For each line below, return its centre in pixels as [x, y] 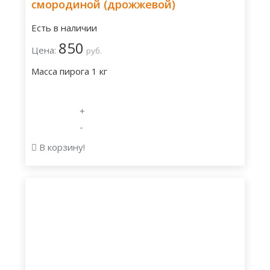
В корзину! [61, 147]
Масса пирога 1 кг [69, 71]
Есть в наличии [64, 28]
